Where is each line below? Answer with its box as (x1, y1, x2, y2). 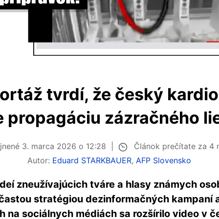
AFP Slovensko (136, 155, 192, 165)
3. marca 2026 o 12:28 (22, 141, 107, 152)
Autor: (27, 155, 53, 165)
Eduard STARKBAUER (52, 155, 132, 165)
